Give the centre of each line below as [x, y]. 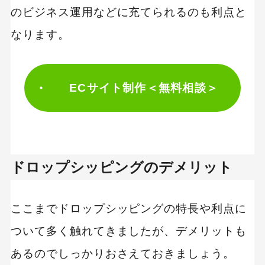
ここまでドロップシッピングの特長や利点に [129, 208]
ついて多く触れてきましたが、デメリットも [129, 231]
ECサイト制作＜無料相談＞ [144, 88]
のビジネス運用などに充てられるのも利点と [129, 12]
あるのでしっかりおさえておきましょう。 [123, 253]
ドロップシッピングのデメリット [121, 167]
